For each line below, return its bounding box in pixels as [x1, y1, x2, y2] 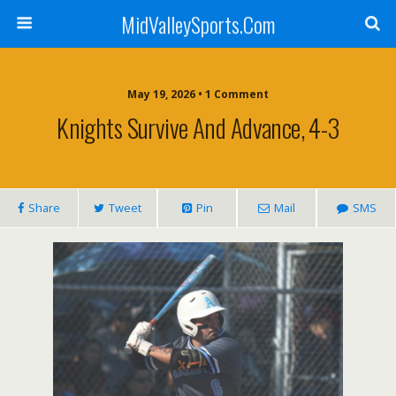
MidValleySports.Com [121, 8, 275, 40]
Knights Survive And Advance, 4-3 [57, 109, 339, 146]
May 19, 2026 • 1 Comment [127, 87, 269, 102]
